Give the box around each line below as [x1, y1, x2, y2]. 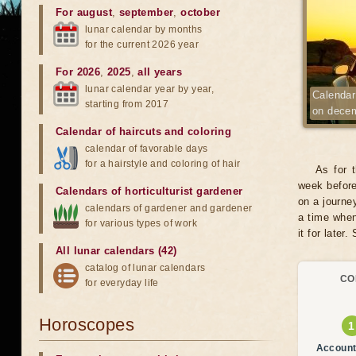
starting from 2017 [85, 99, 169, 110]
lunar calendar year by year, [85, 83, 215, 95]
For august [56, 6, 112, 18]
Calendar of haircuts [56, 126, 161, 137]
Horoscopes [39, 315, 134, 335]
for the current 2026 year [85, 39, 199, 50]
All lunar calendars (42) [56, 245, 177, 257]
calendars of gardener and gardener [85, 203, 253, 214]
